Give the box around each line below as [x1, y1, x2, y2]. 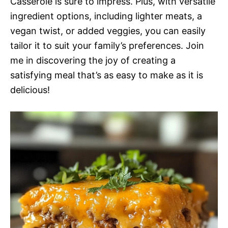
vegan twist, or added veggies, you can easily [10, 25, 206, 36]
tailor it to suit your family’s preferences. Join [10, 40, 204, 51]
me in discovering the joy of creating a [10, 55, 176, 66]
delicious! [10, 84, 50, 95]
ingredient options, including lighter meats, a [10, 11, 202, 21]
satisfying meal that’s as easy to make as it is [10, 70, 203, 80]
